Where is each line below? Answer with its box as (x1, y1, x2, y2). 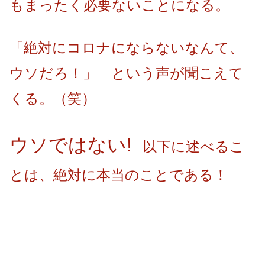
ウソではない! (9, 134, 143, 156)
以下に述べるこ (143, 138, 244, 154)
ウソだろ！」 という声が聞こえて (9, 64, 243, 81)
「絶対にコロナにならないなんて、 (9, 39, 244, 56)
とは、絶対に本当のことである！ (9, 166, 228, 183)
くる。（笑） (9, 90, 96, 106)
